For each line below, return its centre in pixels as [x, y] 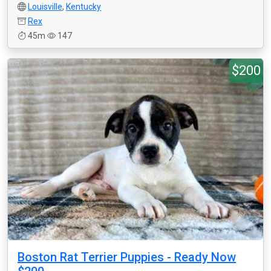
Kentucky [83, 7]
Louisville [45, 7]
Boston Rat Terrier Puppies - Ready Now [127, 257]
